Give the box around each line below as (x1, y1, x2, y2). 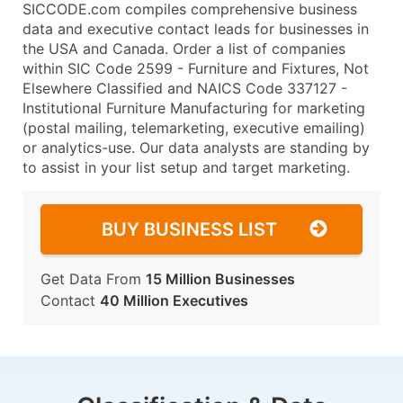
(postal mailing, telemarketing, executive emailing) (22, 119, 365, 137)
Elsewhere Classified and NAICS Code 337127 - (22, 79, 347, 97)
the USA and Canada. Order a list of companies (22, 40, 345, 58)
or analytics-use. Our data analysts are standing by (22, 139, 370, 157)
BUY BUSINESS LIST (102, 219, 277, 240)
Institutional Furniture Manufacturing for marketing (22, 99, 365, 117)
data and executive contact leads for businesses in (22, 20, 369, 38)
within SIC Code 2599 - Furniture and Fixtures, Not (22, 59, 369, 77)
